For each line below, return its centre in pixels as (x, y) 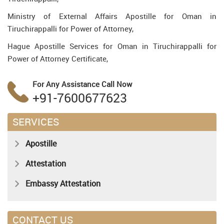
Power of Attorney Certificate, (58, 58)
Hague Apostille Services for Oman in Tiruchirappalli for (112, 46)
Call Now (117, 84)
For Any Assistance (67, 84)
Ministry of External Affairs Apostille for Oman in (112, 16)
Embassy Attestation (63, 183)
